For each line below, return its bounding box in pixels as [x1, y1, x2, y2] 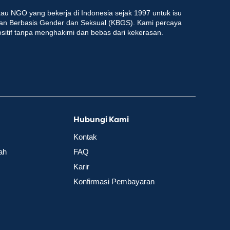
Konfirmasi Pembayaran [73, 177, 155, 186]
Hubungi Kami [73, 116, 129, 125]
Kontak [73, 132, 97, 142]
